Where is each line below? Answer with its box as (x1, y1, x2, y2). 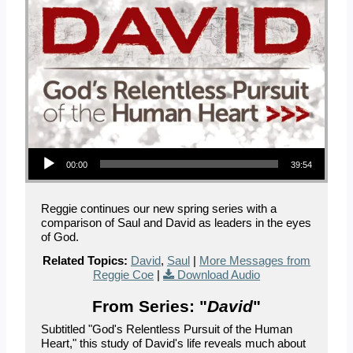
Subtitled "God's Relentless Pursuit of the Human (41, 322, 292, 336)
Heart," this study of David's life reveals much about (41, 336, 306, 351)
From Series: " (92, 297, 207, 316)
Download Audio (177, 268, 260, 282)
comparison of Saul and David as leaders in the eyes (41, 216, 311, 230)
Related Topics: (43, 254, 128, 268)
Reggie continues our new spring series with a (41, 202, 277, 216)
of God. (41, 230, 79, 244)
